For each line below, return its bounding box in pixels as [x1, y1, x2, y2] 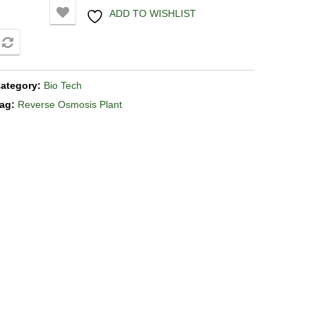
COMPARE [35, 40, 74, 49]
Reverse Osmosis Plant [18, 99, 122, 110]
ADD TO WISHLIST [109, 8, 196, 19]
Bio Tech [44, 80, 82, 91]
